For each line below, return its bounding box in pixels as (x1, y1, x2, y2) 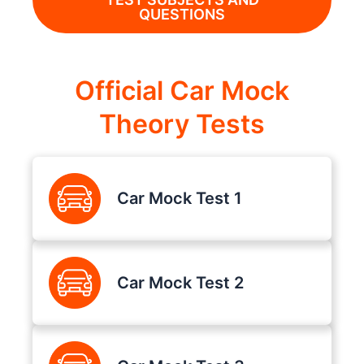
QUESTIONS (139, 5, 225, 23)
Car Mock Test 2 (116, 272, 244, 292)
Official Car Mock (75, 74, 289, 106)
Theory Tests (99, 107, 265, 140)
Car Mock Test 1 (116, 188, 242, 209)
